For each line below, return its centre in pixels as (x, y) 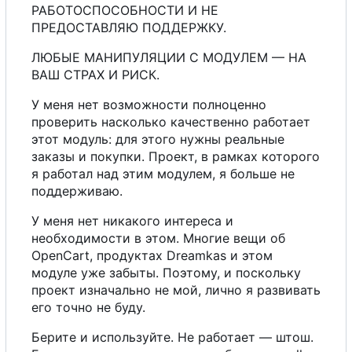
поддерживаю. (77, 191)
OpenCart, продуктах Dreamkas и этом (152, 256)
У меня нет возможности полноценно (149, 105)
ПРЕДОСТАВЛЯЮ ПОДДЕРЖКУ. (129, 28)
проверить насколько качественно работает (171, 122)
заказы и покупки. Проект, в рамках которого (176, 157)
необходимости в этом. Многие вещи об (158, 238)
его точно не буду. (88, 308)
